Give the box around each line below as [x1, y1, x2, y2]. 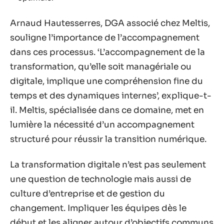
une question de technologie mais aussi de [10, 174, 191, 184]
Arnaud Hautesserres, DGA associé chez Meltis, [10, 17, 210, 28]
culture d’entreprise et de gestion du [10, 188, 165, 199]
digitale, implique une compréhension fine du [10, 75, 203, 86]
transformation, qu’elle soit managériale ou [10, 61, 191, 72]
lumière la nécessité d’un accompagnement [10, 119, 194, 130]
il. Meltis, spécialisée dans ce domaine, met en [10, 104, 204, 115]
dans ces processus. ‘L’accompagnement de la [10, 46, 205, 57]
